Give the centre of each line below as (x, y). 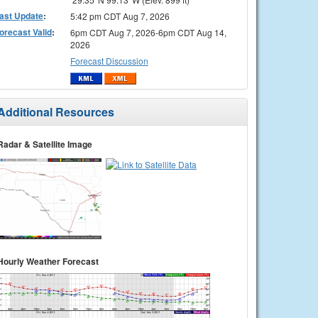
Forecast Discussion (109, 60)
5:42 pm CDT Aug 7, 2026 (120, 16)
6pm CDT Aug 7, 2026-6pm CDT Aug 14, (148, 32)
